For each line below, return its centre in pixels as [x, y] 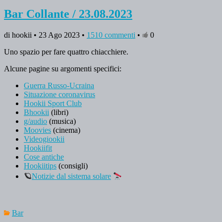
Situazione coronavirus [59, 94]
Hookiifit [38, 148]
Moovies [37, 130]
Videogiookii [44, 139]
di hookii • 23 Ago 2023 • [45, 35]
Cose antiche [44, 157]
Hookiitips [40, 166]
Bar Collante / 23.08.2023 [68, 14]
